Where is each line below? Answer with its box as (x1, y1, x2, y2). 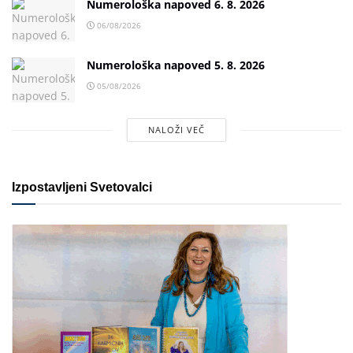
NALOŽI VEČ (147, 124, 205, 136)
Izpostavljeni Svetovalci (12, 180, 152, 195)
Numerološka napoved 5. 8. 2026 (87, 58, 265, 73)
